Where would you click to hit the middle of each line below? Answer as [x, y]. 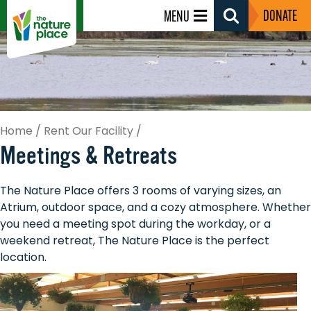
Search [250, 31]
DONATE [280, 17]
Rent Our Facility [89, 131]
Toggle [249, 62]
